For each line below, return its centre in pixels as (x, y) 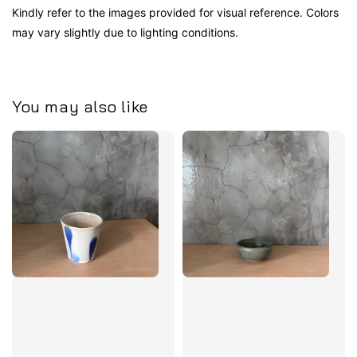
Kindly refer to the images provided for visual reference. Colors (175, 12)
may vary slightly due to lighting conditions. (125, 32)
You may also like (80, 107)
